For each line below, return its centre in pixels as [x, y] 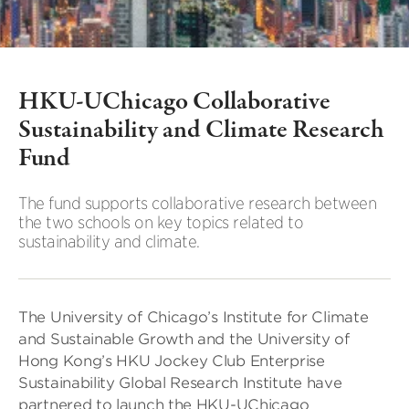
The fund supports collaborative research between [197, 203]
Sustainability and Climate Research [201, 131]
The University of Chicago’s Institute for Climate [194, 317]
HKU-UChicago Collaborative [174, 102]
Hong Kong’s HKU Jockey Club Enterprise [172, 361]
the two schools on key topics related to [161, 222]
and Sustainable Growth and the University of [184, 339]
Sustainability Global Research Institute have [180, 383]
